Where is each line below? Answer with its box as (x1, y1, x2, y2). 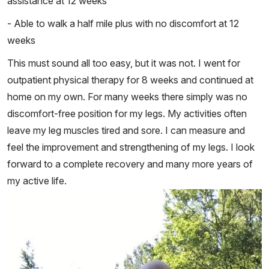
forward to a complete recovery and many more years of (7, 158, 253, 171)
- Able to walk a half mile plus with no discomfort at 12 (7, 17, 239, 30)
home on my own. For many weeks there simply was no (7, 91, 247, 103)
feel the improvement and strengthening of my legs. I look (7, 141, 255, 154)
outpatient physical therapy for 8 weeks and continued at (7, 74, 253, 86)
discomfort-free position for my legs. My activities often (7, 107, 247, 120)
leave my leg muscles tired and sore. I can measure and (7, 124, 245, 137)
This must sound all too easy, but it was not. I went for (7, 57, 240, 70)
